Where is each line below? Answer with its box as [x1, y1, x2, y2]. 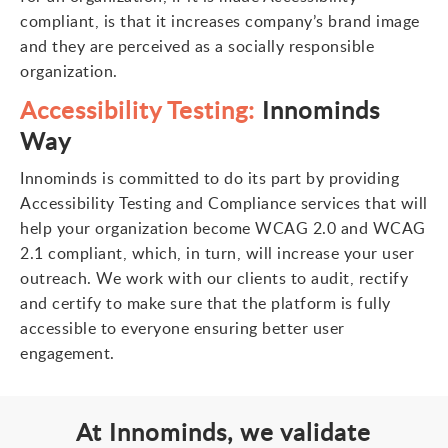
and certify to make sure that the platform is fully [20, 292, 391, 314]
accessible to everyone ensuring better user [20, 317, 345, 339]
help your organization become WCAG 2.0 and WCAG [20, 217, 426, 239]
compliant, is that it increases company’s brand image [20, 10, 420, 32]
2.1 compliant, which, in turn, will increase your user [20, 242, 414, 264]
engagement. [20, 342, 115, 364]
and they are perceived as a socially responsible [20, 35, 374, 57]
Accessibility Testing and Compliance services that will [20, 192, 428, 214]
